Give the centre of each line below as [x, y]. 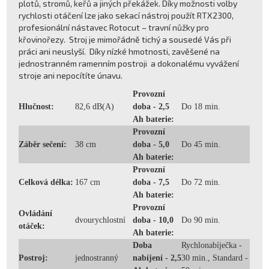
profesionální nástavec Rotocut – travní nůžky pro [114, 27]
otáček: [32, 226]
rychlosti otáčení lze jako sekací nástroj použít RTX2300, [126, 15]
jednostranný [97, 258]
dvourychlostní [101, 220]
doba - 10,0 [153, 220]
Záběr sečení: [43, 144]
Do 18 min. [201, 106]
